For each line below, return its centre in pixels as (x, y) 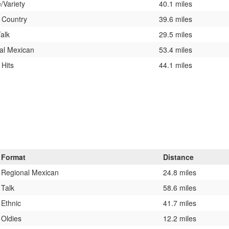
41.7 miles (180, 203)
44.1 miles (176, 65)
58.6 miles (180, 187)
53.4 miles (176, 49)
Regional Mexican (30, 172)
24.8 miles (180, 172)
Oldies (11, 218)
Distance (178, 157)
